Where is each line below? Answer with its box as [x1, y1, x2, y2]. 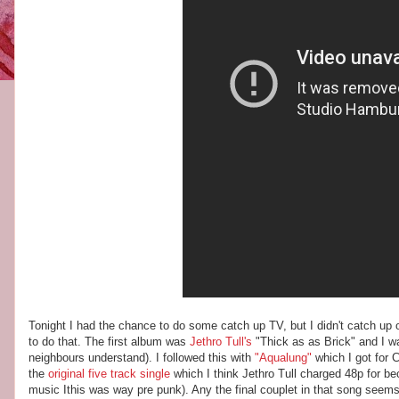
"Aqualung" [255, 351, 315, 364]
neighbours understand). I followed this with [28, 351, 255, 364]
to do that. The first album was [28, 335, 190, 348]
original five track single [48, 367, 174, 380]
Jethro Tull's [190, 335, 252, 348]
